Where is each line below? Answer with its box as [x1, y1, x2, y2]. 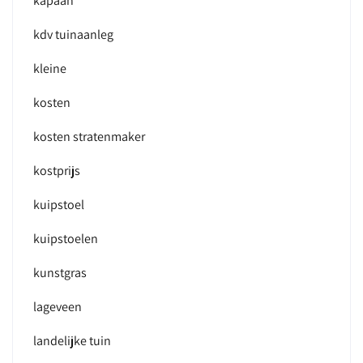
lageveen [33, 298, 82, 315]
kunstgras [33, 264, 87, 281]
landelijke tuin [33, 332, 111, 349]
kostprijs [33, 162, 80, 179]
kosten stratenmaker [33, 128, 145, 145]
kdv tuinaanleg [33, 26, 113, 43]
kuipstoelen [33, 230, 98, 247]
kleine [33, 60, 66, 77]
